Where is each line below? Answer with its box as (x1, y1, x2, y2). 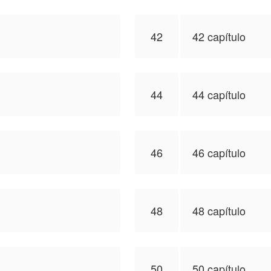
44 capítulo (192, 87, 246, 102)
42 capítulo (192, 28, 246, 44)
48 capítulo (192, 203, 246, 218)
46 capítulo (192, 145, 246, 160)
